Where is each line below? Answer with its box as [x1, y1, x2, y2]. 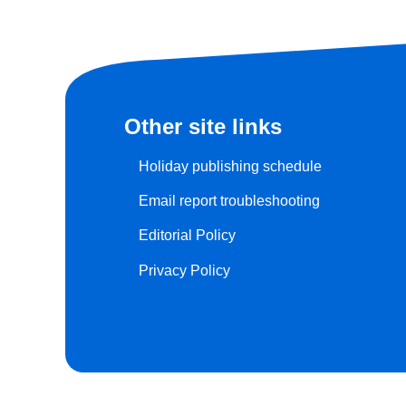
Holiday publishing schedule [139, 158, 322, 174]
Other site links [124, 114, 282, 140]
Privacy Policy [139, 262, 230, 278]
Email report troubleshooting [139, 193, 320, 208]
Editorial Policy [139, 227, 236, 244]
